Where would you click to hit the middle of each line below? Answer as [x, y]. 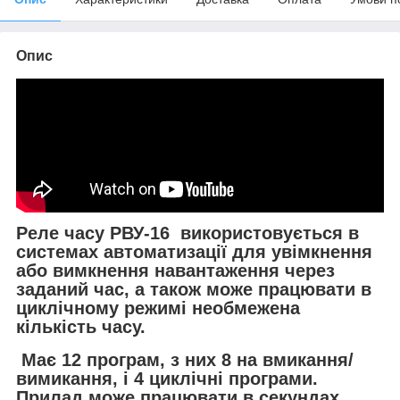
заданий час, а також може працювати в [194, 290]
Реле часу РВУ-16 [93, 233]
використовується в [264, 233]
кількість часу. [81, 327]
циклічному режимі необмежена [158, 308]
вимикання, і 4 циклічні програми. [167, 379]
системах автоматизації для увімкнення [194, 252]
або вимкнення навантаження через [175, 271]
